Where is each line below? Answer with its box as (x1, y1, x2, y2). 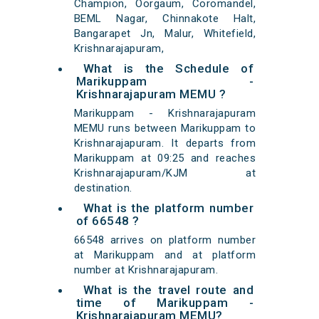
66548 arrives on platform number (73, 234, 256, 247)
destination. (73, 182, 132, 195)
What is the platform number (83, 201, 254, 216)
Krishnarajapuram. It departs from (73, 137, 256, 150)
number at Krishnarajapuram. (73, 263, 219, 277)
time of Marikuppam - (75, 296, 254, 310)
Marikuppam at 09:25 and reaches (73, 152, 256, 165)
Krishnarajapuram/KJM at (73, 167, 256, 180)
